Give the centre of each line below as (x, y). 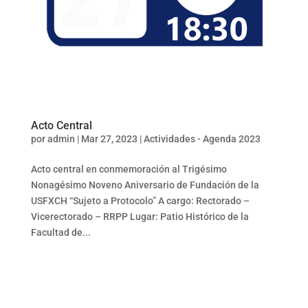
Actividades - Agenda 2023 (202, 139)
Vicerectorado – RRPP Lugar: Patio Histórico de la (140, 217)
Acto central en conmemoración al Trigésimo (129, 169)
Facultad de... (60, 233)
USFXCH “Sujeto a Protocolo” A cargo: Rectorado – (140, 201)
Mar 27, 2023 (109, 139)
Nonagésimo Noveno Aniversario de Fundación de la (145, 185)
